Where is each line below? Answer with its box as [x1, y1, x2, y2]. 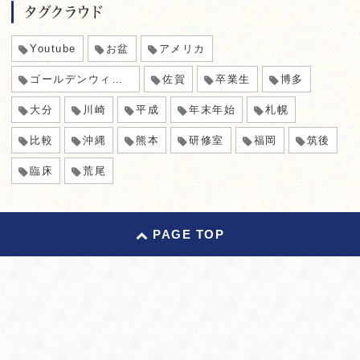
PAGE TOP [153, 227, 225, 241]
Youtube [30, 42, 76, 55]
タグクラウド [24, 4, 104, 19]
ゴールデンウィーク [30, 72, 112, 85]
